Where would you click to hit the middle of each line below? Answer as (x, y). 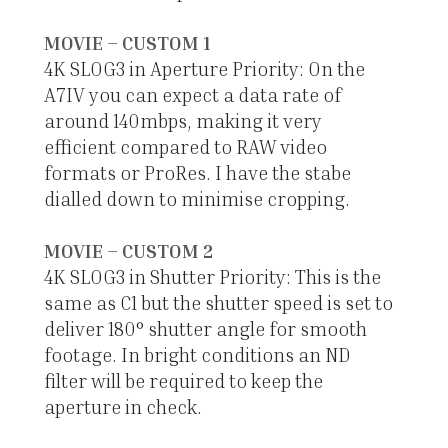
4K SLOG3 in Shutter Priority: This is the (212, 277)
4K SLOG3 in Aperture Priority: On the (204, 69)
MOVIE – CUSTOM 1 (126, 43)
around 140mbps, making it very (182, 121)
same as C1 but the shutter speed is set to (218, 303)
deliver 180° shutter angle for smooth (205, 329)
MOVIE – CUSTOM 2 (128, 251)
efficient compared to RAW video (185, 147)
